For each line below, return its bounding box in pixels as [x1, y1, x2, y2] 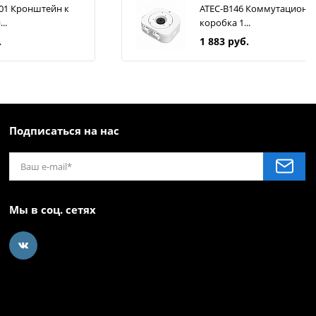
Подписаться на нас [8, 123, 119, 138]
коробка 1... [200, 16, 250, 30]
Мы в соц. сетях [8, 202, 96, 217]
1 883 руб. [200, 35, 249, 49]
